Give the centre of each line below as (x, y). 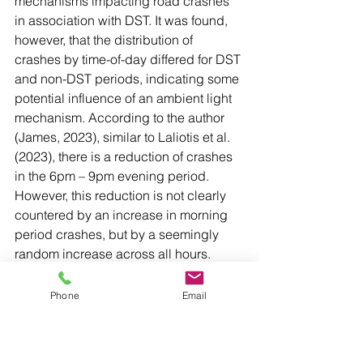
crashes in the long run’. (84, 312)
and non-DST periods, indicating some (128, 79)
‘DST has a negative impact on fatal (119, 293)
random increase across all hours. (114, 254)
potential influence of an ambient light (125, 98)
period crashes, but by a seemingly (118, 234)
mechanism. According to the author (121, 117)
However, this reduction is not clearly (122, 195)
